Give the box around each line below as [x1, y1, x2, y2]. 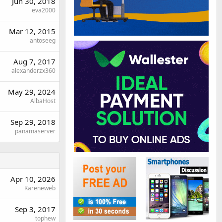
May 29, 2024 [8, 86, 55, 97]
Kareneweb [24, 183, 55, 192]
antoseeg [30, 36, 55, 45]
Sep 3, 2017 [15, 204, 55, 214]
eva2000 [32, 5, 55, 14]
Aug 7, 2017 [13, 56, 55, 66]
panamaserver [15, 126, 55, 135]
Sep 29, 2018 [10, 116, 55, 127]
